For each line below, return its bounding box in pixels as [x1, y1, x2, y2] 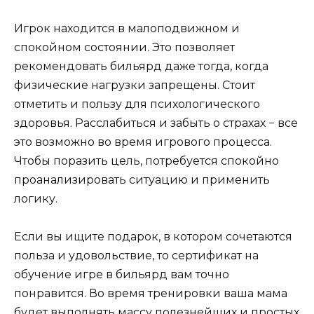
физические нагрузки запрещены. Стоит [14, 78, 255, 92]
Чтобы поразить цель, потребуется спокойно [14, 153, 279, 168]
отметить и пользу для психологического [14, 97, 260, 111]
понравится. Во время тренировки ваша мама [14, 287, 287, 301]
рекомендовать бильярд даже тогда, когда [14, 59, 268, 73]
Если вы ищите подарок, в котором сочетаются [14, 230, 292, 244]
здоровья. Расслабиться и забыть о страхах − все [14, 116, 298, 130]
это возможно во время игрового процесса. [14, 135, 272, 149]
